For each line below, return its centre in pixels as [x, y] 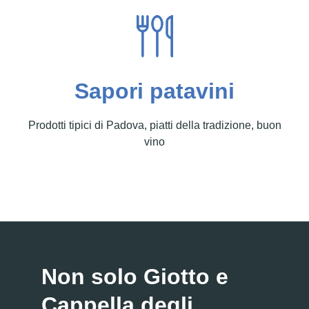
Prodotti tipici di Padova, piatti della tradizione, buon [154, 126]
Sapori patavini [154, 91]
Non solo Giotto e [135, 277]
